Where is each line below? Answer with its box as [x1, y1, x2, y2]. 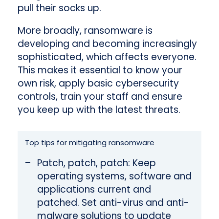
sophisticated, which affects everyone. [17, 50, 197, 64]
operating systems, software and [37, 170, 192, 183]
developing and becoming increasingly [17, 37, 197, 51]
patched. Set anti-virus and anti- [37, 196, 189, 210]
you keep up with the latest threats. [17, 103, 180, 117]
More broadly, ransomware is [17, 24, 153, 38]
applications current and [37, 183, 151, 197]
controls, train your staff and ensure [17, 90, 182, 104]
